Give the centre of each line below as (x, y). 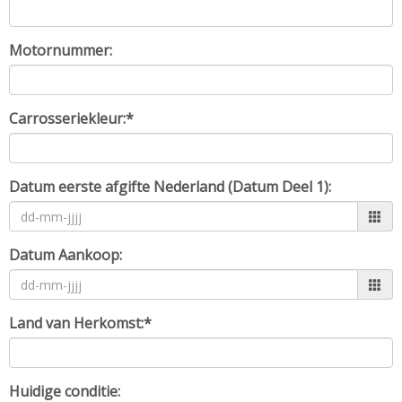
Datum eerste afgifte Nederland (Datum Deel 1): (170, 187)
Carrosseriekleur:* (71, 118)
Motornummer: (61, 50)
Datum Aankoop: (66, 255)
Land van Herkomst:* (80, 323)
